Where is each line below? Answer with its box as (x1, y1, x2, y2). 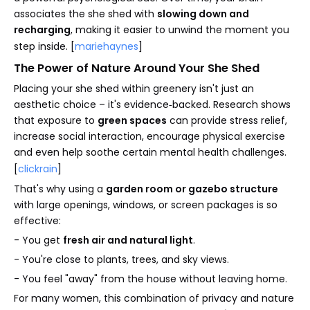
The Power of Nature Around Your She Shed (14, 60, 259, 76)
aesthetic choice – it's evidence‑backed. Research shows (14, 97, 291, 111)
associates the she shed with (14, 6, 157, 21)
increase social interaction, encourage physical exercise (14, 129, 285, 143)
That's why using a (14, 181, 106, 196)
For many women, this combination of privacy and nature (14, 291, 294, 305)
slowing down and (157, 6, 249, 21)
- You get (14, 232, 63, 247)
